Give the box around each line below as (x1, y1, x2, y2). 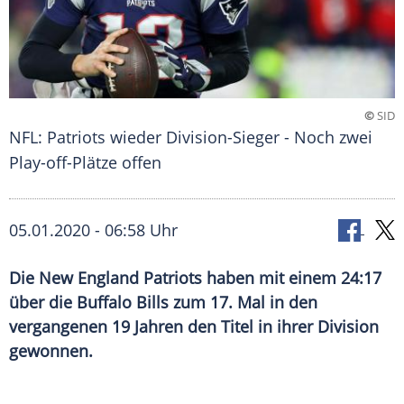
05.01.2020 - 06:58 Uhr (9, 219, 178, 242)
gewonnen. (9, 340, 93, 363)
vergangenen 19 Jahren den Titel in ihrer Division (9, 316, 379, 338)
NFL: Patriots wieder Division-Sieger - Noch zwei (9, 126, 372, 149)
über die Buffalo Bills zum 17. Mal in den (9, 291, 317, 314)
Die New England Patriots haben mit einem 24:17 (9, 267, 381, 289)
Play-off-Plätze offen (9, 151, 161, 174)
